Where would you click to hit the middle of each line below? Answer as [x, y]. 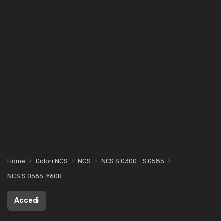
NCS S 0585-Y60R [35, 176]
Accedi [27, 201]
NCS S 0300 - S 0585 [133, 161]
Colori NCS [52, 161]
